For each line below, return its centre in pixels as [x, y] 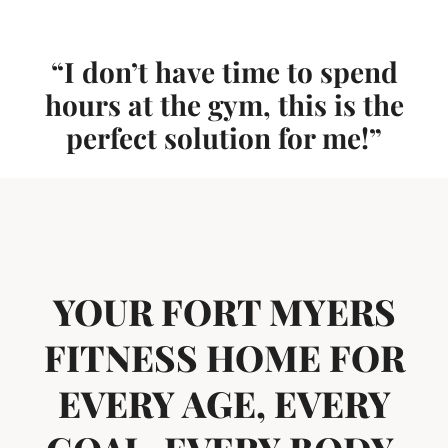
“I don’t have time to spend [224, 71]
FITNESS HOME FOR [224, 356]
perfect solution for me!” [224, 137]
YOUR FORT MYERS [224, 310]
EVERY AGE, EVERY [224, 402]
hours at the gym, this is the [224, 104]
